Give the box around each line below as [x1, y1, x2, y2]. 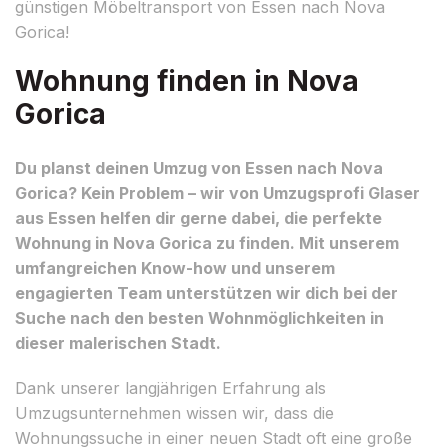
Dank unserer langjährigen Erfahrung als [15, 377, 326, 398]
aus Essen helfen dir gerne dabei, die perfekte [15, 207, 382, 228]
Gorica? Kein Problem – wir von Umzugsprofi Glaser [15, 182, 420, 203]
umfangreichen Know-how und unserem [15, 257, 335, 278]
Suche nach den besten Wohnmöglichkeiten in [15, 307, 384, 328]
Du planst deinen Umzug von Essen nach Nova [15, 157, 383, 178]
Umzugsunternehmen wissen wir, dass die [15, 402, 334, 423]
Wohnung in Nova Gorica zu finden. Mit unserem [15, 232, 399, 253]
